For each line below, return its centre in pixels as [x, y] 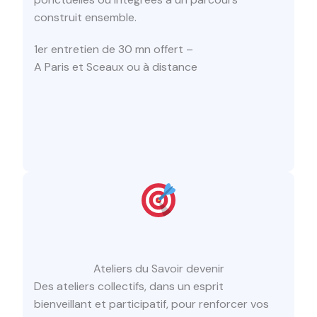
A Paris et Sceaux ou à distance [116, 67]
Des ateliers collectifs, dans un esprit [129, 287]
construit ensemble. [85, 18]
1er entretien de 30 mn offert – [114, 49]
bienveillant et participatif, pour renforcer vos [151, 304]
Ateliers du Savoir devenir [158, 269]
